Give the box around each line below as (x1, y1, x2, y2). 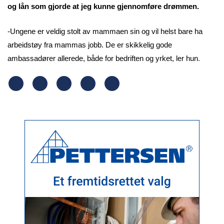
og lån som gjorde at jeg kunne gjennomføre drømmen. (7, 2, 199, 11)
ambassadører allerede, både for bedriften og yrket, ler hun (7, 53, 198, 62)
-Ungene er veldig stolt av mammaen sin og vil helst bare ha (7, 26, 202, 35)
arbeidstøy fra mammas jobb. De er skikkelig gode (7, 40, 172, 49)
